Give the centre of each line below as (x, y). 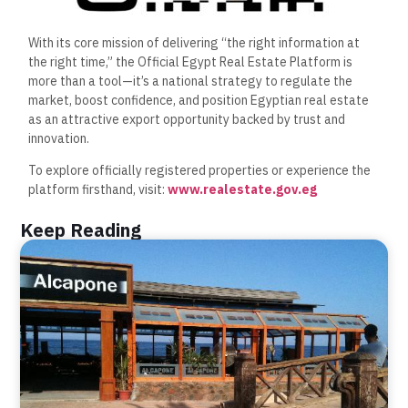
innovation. (59, 138)
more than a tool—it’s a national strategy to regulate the (191, 81)
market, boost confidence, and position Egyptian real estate (199, 100)
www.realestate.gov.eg (243, 190)
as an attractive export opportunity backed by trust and (187, 119)
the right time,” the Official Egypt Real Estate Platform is (191, 61)
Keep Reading (81, 230)
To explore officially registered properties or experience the (200, 171)
